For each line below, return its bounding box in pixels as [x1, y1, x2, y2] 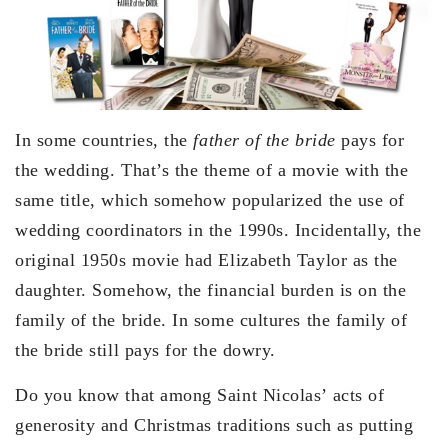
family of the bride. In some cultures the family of [15, 309, 408, 330]
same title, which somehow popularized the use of [15, 189, 405, 210]
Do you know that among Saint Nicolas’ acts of [15, 384, 385, 405]
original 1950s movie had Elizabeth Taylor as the [15, 249, 398, 270]
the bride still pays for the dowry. [15, 339, 276, 360]
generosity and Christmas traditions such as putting [15, 414, 414, 435]
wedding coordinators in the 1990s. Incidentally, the [15, 219, 422, 240]
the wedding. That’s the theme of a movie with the [15, 159, 409, 180]
